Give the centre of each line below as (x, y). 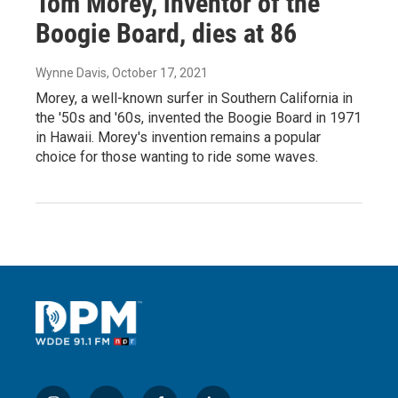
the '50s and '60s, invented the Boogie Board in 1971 (199, 117)
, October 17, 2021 (157, 72)
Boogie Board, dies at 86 (166, 33)
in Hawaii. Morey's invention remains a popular (178, 137)
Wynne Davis (71, 72)
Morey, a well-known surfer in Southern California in (194, 98)
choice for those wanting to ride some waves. (177, 156)
